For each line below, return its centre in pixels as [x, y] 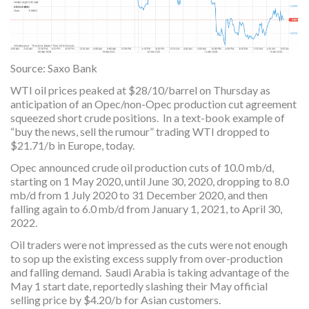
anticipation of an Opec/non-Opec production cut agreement [153, 103]
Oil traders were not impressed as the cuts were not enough [149, 244]
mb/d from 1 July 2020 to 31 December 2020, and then [139, 195]
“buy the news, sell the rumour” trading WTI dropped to [140, 131]
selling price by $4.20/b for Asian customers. [116, 299]
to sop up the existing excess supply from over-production [147, 258]
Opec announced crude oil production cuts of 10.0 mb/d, [142, 167]
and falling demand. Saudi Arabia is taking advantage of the [150, 272]
